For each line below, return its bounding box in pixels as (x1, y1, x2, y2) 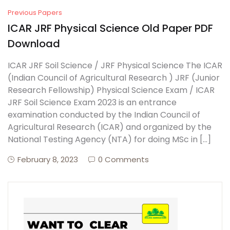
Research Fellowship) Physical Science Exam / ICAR (8, 84, 215, 97)
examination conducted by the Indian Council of (8, 109, 200, 121)
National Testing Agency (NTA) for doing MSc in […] (8, 133, 211, 146)
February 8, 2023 (17, 154, 78, 165)
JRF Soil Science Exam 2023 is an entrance (8, 97, 177, 109)
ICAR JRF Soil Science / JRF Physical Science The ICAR (8, 60, 222, 72)
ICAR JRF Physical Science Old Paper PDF (8, 21, 213, 36)
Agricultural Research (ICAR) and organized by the (8, 121, 212, 133)
